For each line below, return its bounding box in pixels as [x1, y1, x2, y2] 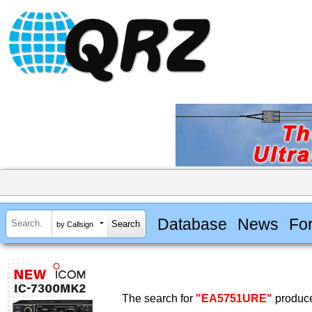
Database [157, 214, 227, 233]
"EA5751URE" [196, 292, 272, 305]
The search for [122, 292, 196, 305]
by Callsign [56, 219, 93, 228]
